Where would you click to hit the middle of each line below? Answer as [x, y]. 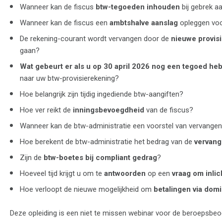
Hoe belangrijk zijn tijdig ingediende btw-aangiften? [102, 94]
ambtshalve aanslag [144, 23]
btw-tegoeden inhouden [138, 7]
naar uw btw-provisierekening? [69, 78]
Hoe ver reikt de [46, 110]
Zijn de [32, 157]
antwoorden [125, 173]
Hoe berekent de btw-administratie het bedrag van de [107, 141]
